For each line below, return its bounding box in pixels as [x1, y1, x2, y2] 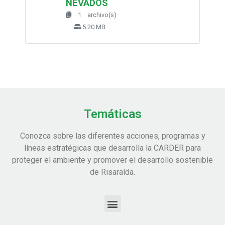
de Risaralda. [90, 167, 135, 177]
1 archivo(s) [71, 11, 117, 19]
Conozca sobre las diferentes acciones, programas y [20, 131, 205, 141]
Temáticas [83, 106, 142, 121]
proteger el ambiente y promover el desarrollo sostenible [12, 155, 213, 165]
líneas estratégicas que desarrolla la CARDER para [24, 143, 201, 153]
